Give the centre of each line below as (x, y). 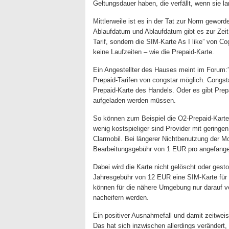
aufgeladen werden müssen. (134, 100)
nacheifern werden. (121, 198)
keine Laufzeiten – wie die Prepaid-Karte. (154, 52)
